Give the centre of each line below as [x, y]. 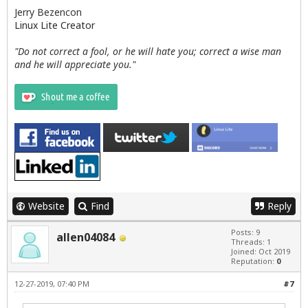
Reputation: [254, 261]
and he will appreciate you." [75, 65]
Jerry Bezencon [48, 12]
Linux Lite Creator [55, 25]
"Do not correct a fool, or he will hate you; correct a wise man [148, 52]
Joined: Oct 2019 [261, 252]
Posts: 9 [245, 232]
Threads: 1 [251, 242]
